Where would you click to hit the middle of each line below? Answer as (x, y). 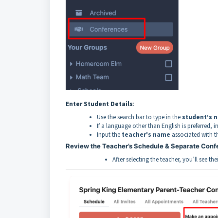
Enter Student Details (99, 104)
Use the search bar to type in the (139, 117)
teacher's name (146, 134)
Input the (109, 134)
